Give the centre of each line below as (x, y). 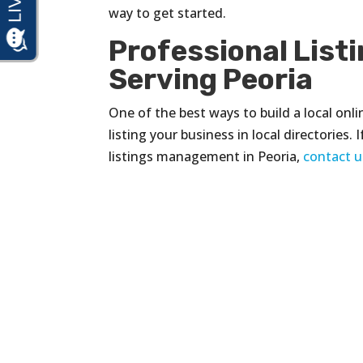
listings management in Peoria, (206, 156)
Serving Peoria (211, 79)
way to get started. (168, 13)
